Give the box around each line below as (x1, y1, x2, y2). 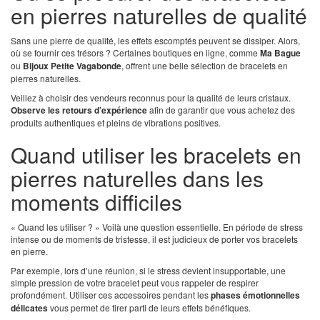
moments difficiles (11, 186, 182, 218)
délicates (11, 301, 48, 315)
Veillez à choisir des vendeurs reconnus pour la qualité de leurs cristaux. (11, 91, 291, 104)
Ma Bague (260, 46, 301, 60)
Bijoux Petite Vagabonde (23, 59, 121, 73)
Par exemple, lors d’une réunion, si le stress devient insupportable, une (11, 264, 286, 277)
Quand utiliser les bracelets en (11, 139, 301, 171)
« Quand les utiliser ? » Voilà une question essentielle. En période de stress (11, 221, 303, 234)
